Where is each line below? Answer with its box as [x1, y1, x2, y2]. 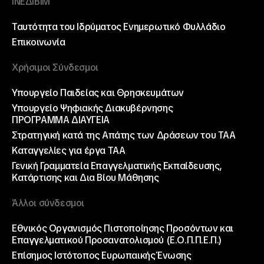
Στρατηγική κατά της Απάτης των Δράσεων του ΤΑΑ [12, 129, 236, 142]
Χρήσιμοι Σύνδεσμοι [12, 61, 98, 74]
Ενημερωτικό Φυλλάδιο [123, 21, 226, 34]
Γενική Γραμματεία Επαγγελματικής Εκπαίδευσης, [12, 160, 223, 173]
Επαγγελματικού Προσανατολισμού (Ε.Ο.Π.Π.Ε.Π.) [12, 234, 222, 247]
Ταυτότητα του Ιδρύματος [12, 21, 121, 34]
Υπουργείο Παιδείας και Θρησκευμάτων [12, 87, 184, 100]
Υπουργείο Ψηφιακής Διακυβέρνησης [12, 102, 173, 115]
